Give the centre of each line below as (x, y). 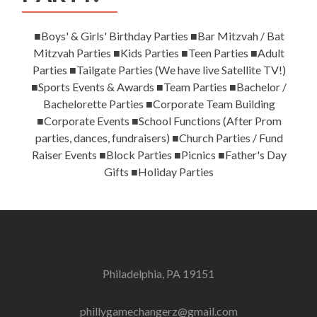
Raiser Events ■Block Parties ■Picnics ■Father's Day (159, 155)
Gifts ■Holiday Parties (159, 172)
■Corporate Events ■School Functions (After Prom (159, 121)
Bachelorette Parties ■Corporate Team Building (159, 104)
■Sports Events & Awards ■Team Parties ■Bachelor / (159, 87)
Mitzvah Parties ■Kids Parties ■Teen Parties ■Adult (159, 53)
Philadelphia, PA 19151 (158, 273)
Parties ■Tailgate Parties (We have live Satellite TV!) (159, 70)
